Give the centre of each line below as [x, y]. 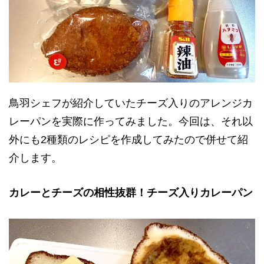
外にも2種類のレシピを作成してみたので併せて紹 [128, 140]
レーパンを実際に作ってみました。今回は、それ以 [131, 122]
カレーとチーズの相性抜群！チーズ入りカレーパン [131, 193]
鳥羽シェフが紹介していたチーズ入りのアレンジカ [131, 103]
